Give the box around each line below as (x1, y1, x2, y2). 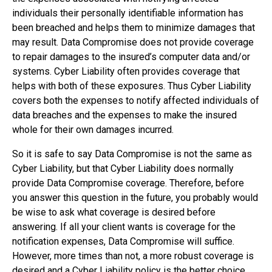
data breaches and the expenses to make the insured (12, 109, 237, 121)
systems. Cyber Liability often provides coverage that (12, 66, 240, 78)
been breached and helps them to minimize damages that (12, 22, 255, 34)
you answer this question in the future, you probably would (12, 192, 258, 204)
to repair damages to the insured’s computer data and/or (12, 51, 250, 63)
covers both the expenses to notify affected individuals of (12, 95, 259, 107)
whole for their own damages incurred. (12, 124, 174, 136)
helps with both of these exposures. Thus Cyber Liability (12, 80, 251, 92)
